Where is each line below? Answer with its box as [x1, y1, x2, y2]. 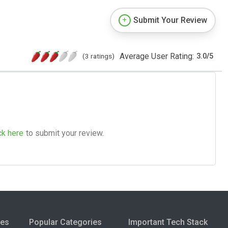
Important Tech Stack [128, 217, 208, 227]
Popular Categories [28, 217, 102, 227]
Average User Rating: [120, 51, 194, 61]
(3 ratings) [82, 51, 115, 60]
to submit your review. [26, 128, 104, 138]
